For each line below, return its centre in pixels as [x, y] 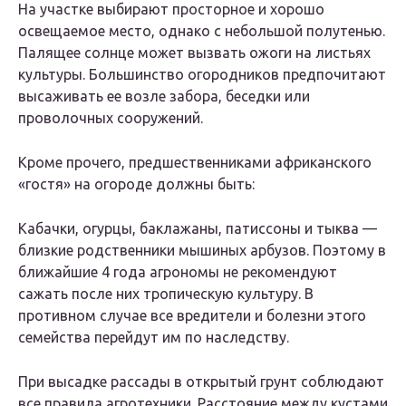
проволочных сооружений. [111, 118]
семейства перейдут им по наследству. [154, 338]
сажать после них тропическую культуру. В [166, 294]
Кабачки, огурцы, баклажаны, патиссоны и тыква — [198, 229]
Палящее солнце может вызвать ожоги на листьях [194, 53]
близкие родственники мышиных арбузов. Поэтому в [202, 251]
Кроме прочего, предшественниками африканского [195, 163]
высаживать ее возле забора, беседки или [164, 97]
